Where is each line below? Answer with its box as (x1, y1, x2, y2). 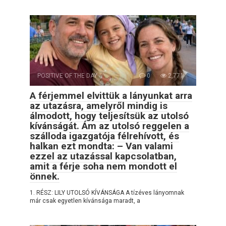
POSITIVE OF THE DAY (37, 72, 97, 80)
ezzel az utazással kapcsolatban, (30, 150, 177, 162)
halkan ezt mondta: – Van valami (30, 140, 173, 152)
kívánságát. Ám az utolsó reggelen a (30, 120, 189, 132)
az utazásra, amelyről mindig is (30, 100, 167, 112)
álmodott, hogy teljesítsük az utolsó (30, 110, 189, 122)
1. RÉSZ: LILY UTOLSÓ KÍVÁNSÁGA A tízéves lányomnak (30, 189, 184, 197)
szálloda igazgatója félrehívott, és (30, 130, 179, 142)
